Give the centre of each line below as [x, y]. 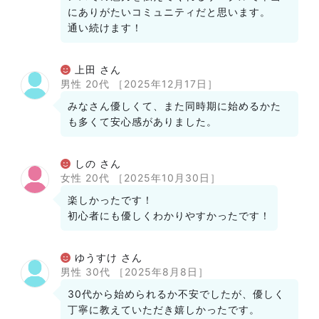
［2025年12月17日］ [166, 84]
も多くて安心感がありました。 [142, 121]
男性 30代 [87, 272]
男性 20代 [87, 84]
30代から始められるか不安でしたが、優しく [176, 294]
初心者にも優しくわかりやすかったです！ [169, 215]
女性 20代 [87, 178]
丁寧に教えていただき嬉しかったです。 [164, 309]
